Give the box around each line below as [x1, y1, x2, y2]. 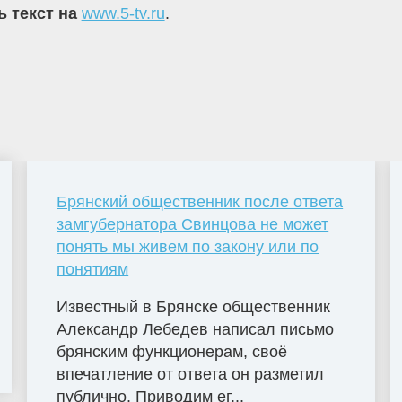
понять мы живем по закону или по [57, 237, 319, 256]
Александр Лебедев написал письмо [57, 319, 335, 338]
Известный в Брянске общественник [57, 297, 331, 316]
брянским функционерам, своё [57, 342, 288, 361]
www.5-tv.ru [81, 4, 165, 23]
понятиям [57, 259, 129, 278]
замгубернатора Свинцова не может [57, 214, 329, 233]
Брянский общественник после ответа [57, 192, 344, 211]
